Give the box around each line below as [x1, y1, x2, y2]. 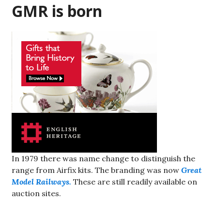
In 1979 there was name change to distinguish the [12, 153, 195, 163]
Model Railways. [12, 176, 71, 186]
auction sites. [12, 188, 61, 198]
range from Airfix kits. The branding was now [12, 165, 179, 175]
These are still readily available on [71, 176, 197, 186]
